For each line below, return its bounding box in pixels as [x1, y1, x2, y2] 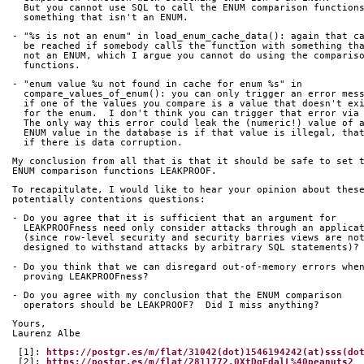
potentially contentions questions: [12, 194, 206, 206]
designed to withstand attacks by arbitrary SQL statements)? [24, 242, 359, 253]
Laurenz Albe [12, 327, 80, 339]
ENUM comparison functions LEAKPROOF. [12, 166, 217, 177]
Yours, [12, 318, 46, 329]
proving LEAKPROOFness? [24, 271, 149, 282]
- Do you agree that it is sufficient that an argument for [12, 213, 336, 224]
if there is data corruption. [24, 137, 183, 149]
